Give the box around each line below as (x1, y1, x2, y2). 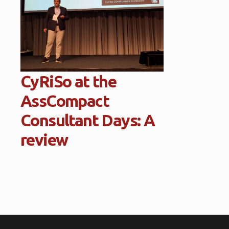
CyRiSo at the (20, 72, 117, 90)
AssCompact (20, 91, 109, 110)
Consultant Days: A (20, 111, 155, 129)
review (20, 130, 68, 149)
